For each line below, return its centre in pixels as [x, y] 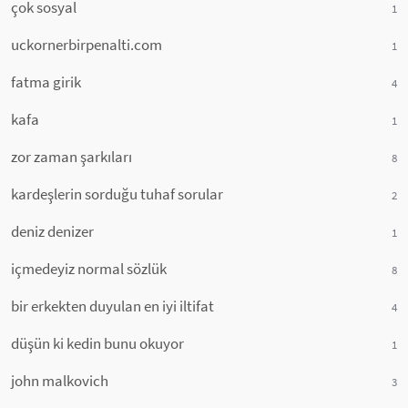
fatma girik [46, 82]
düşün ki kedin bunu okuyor [97, 343]
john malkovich [60, 381]
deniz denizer [52, 231]
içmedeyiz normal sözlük [89, 269]
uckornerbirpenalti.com [87, 45]
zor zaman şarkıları [71, 157]
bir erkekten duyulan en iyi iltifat [112, 306]
